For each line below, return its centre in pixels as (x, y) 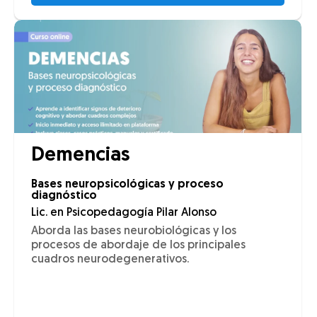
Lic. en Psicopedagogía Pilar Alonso (124, 213)
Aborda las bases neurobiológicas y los (134, 232)
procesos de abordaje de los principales (138, 246)
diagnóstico (64, 196)
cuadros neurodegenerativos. (110, 260)
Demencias (80, 156)
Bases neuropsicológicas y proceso (127, 185)
